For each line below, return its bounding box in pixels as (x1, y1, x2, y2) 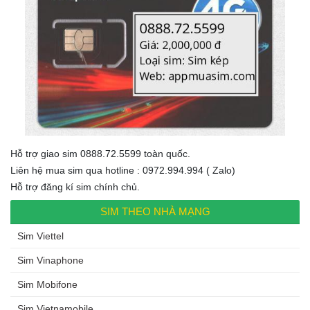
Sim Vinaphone (17, 255, 84, 266)
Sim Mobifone (17, 279, 77, 291)
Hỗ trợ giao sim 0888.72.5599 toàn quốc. (10, 148, 190, 160)
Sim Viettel (17, 230, 64, 242)
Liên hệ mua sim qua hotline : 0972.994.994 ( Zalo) (10, 165, 235, 176)
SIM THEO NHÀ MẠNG (100, 206, 210, 218)
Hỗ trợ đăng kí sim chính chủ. (10, 181, 140, 193)
